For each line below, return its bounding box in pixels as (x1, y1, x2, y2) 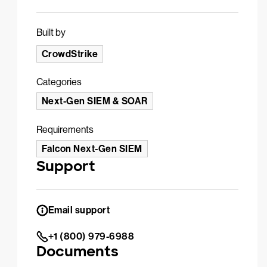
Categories (36, 76, 82, 88)
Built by (36, 27, 66, 38)
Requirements (36, 124, 94, 135)
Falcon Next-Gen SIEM (41, 143, 142, 154)
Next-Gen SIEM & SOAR (41, 95, 148, 107)
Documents (36, 242, 119, 260)
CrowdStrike (41, 48, 98, 60)
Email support (48, 204, 110, 216)
